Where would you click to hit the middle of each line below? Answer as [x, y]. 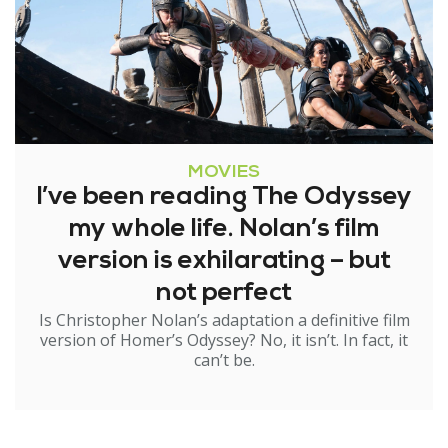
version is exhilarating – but [224, 262]
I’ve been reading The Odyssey [224, 198]
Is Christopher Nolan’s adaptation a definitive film [224, 320]
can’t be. [224, 360]
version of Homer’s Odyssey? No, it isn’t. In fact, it [224, 340]
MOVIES [224, 173]
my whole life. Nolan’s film [224, 230]
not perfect [224, 294]
